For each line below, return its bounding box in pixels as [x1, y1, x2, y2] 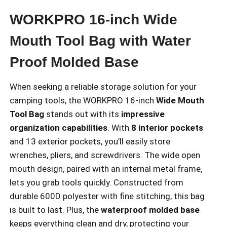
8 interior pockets [131, 123, 203, 133]
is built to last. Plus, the [10, 205, 101, 215]
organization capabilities [10, 123, 107, 133]
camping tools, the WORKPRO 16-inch [10, 95, 156, 106]
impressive [121, 109, 165, 120]
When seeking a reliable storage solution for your [10, 82, 197, 92]
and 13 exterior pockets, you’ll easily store [10, 136, 170, 147]
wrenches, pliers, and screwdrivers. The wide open [10, 150, 200, 161]
